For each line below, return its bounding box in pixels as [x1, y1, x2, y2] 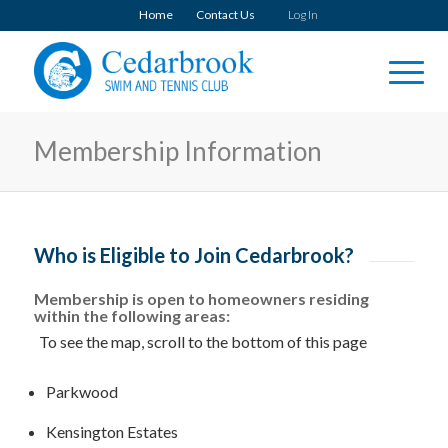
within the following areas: [33, 306, 230, 325]
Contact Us [196, 7, 256, 22]
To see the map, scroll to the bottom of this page [38, 332, 367, 351]
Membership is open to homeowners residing [33, 289, 369, 308]
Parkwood [45, 382, 118, 401]
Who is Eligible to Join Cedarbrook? [33, 243, 354, 267]
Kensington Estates [45, 422, 178, 441]
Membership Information [33, 135, 322, 167]
